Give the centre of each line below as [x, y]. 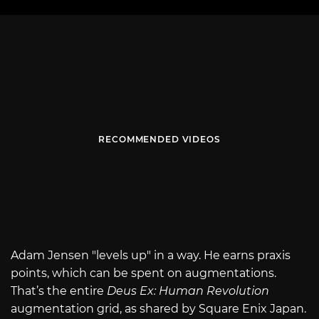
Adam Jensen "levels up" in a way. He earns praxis [151, 256]
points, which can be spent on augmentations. [143, 273]
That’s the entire [59, 291]
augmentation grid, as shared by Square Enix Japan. [158, 309]
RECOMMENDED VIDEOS [159, 140]
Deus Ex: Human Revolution [188, 291]
